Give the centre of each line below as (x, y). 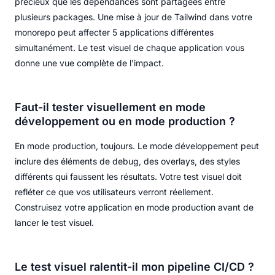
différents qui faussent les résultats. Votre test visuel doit (128, 176)
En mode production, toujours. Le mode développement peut (137, 145)
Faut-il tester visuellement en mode (110, 107)
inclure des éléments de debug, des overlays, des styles (127, 161)
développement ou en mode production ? (125, 121)
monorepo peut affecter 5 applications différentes (114, 32)
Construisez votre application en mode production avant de (134, 207)
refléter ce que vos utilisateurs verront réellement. (114, 192)
